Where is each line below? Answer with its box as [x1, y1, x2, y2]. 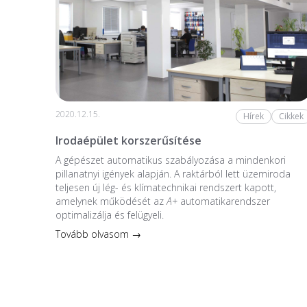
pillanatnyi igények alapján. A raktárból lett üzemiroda [55, 167, 291, 180]
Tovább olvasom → [55, 227, 141, 241]
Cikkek [278, 110, 304, 123]
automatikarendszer [177, 194, 270, 208]
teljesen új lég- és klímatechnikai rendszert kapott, [55, 180, 276, 194]
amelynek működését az [55, 194, 167, 208]
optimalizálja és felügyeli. [55, 208, 164, 221]
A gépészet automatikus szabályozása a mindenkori [55, 153, 286, 167]
